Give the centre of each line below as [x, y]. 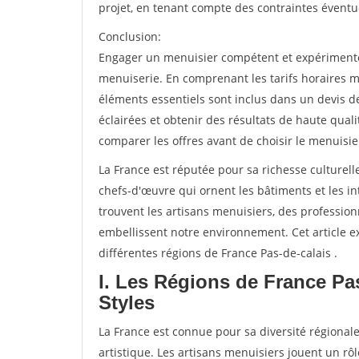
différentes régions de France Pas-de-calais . [218, 253]
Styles [127, 303]
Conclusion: [130, 36]
